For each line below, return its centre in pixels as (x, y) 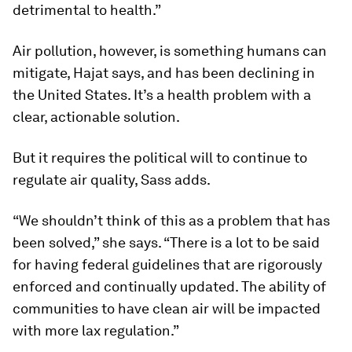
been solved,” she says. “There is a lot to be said (166, 242)
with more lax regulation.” (96, 330)
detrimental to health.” (87, 10)
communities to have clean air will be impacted (167, 308)
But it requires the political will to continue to (160, 158)
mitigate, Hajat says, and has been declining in (164, 73)
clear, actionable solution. (96, 117)
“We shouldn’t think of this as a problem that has (171, 220)
